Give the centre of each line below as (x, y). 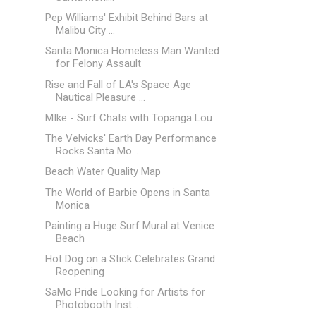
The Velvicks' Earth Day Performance (130, 138)
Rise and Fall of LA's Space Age (118, 84)
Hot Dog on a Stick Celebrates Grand (130, 259)
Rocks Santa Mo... (97, 151)
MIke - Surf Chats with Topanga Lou (128, 117)
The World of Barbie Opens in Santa (127, 192)
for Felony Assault (98, 64)
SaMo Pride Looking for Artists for (125, 292)
